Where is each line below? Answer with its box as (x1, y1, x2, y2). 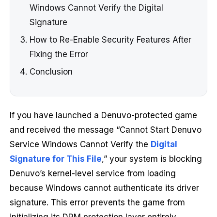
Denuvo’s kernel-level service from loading (10, 169, 176, 179)
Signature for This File (10, 154, 102, 164)
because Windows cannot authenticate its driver (10, 183, 199, 193)
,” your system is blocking (102, 154, 202, 164)
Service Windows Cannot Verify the (10, 139, 151, 150)
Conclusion (30, 67, 73, 77)
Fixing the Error (30, 49, 88, 60)
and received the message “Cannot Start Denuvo (10, 125, 201, 135)
